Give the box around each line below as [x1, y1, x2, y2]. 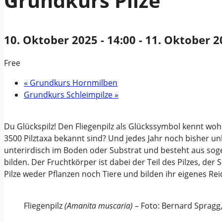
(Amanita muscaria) [64, 200, 133, 212]
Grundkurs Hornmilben [28, 77, 117, 89]
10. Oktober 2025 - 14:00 [4, 32, 136, 48]
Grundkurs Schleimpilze [24, 89, 114, 101]
